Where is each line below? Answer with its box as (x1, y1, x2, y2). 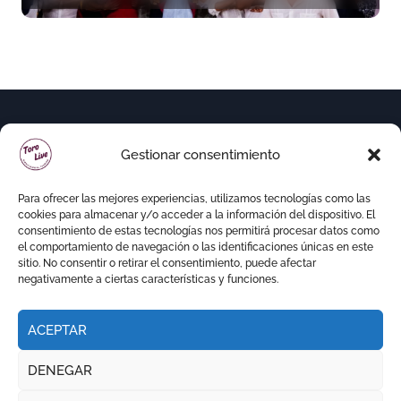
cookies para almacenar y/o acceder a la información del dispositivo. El (18, 209, 375, 221)
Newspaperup (96, 377, 191, 395)
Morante (35, 4, 109, 30)
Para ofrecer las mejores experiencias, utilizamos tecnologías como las (18, 192, 371, 205)
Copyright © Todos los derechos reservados (48, 354, 349, 371)
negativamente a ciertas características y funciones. (18, 273, 278, 286)
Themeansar (221, 377, 303, 395)
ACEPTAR (28, 321, 87, 338)
